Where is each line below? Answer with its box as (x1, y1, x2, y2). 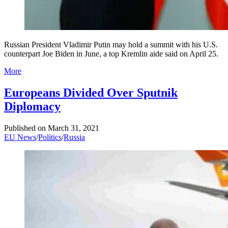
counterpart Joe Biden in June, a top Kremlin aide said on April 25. (4, 49, 218, 59)
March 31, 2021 (48, 123, 99, 132)
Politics (38, 132, 62, 141)
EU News (4, 132, 36, 141)
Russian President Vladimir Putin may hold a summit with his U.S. (4, 40, 218, 49)
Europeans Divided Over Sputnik (4, 86, 178, 100)
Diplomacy (4, 100, 61, 113)
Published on (4, 123, 46, 132)
